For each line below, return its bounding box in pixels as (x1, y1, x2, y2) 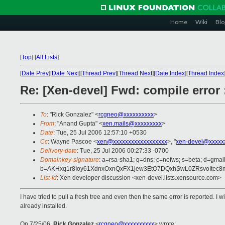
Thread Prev (82, 70, 116, 77)
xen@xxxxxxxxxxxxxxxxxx (97, 138, 167, 146)
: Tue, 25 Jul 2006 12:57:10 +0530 (53, 129, 147, 137)
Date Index (155, 70, 185, 77)
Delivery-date (40, 147, 77, 155)
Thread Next (119, 70, 152, 77)
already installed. (20, 202, 67, 210)
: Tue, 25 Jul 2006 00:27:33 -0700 (77, 147, 169, 155)
